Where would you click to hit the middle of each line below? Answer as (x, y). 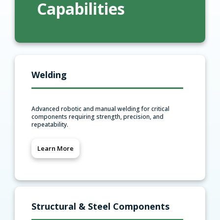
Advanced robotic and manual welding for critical (100, 109)
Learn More (55, 149)
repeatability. (50, 125)
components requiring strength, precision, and (97, 117)
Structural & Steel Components (100, 206)
